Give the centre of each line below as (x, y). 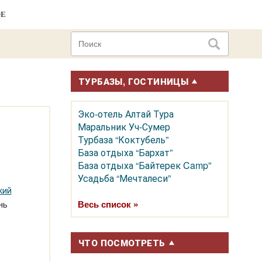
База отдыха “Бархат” (125, 152)
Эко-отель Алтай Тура (126, 114)
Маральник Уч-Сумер (124, 127)
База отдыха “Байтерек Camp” (144, 165)
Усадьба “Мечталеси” (124, 178)
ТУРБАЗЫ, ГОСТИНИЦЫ (134, 81)
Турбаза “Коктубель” (123, 139)
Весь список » (108, 205)
